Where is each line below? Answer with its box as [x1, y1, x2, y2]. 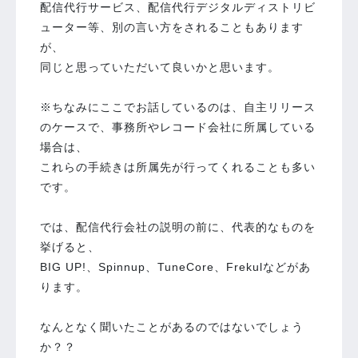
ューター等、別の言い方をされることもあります [40, 21, 304, 34]
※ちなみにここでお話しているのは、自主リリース [40, 101, 316, 113]
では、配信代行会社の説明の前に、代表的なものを [40, 221, 316, 233]
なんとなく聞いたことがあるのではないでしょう [40, 320, 304, 333]
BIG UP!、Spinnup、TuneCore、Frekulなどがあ [40, 261, 311, 273]
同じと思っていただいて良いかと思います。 [40, 61, 280, 74]
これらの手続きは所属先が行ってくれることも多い [40, 161, 316, 173]
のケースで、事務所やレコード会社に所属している [40, 121, 316, 133]
